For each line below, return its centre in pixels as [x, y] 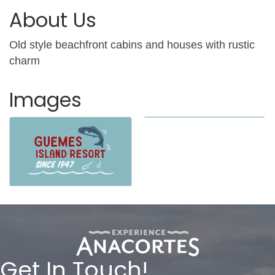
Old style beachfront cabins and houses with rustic [132, 45]
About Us [53, 20]
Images [45, 99]
